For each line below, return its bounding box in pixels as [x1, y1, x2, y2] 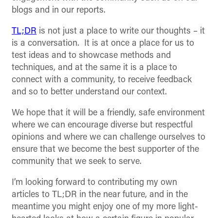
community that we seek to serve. [12, 157, 142, 167]
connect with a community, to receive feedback [12, 75, 192, 85]
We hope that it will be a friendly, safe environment [12, 109, 205, 118]
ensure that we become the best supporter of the [12, 145, 199, 155]
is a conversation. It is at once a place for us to [12, 39, 194, 49]
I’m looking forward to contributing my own [12, 178, 177, 188]
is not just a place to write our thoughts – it [36, 27, 205, 36]
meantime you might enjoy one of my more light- [12, 202, 198, 212]
